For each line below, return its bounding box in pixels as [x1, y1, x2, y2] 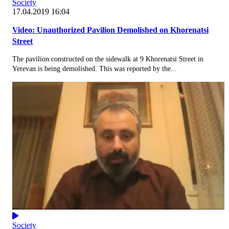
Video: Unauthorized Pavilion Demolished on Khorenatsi [12, 25, 209, 34]
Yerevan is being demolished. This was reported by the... [12, 64, 177, 73]
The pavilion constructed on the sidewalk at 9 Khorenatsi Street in [12, 55, 203, 63]
